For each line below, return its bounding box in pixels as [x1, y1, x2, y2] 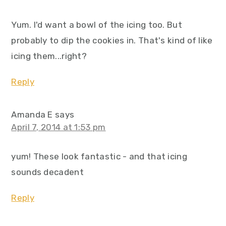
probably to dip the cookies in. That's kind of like [11, 35, 213, 46]
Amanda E [11, 109, 53, 120]
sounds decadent [11, 167, 84, 178]
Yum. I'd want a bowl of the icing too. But [11, 20, 182, 30]
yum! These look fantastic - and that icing [11, 151, 187, 162]
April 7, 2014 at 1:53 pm [11, 122, 106, 133]
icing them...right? [11, 51, 87, 62]
